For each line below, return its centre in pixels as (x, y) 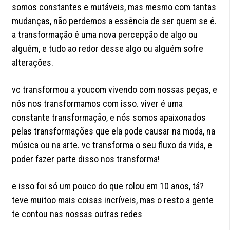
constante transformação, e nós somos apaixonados (109, 118)
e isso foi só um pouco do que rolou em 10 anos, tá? (108, 186)
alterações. (33, 63)
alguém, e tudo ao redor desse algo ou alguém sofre (108, 49)
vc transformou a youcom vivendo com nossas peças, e (115, 90)
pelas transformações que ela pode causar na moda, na (114, 131)
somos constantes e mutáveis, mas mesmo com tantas (114, 7)
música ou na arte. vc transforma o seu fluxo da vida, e (112, 145)
